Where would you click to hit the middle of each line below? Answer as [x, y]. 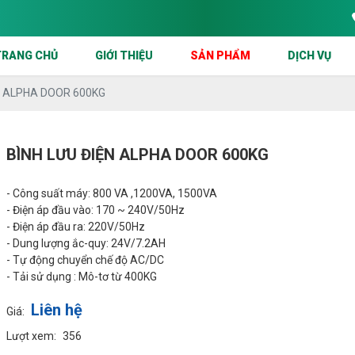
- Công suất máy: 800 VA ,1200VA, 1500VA [112, 193]
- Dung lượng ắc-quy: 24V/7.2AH [86, 243]
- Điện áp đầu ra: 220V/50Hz [76, 227]
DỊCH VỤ [310, 55]
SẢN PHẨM [221, 55]
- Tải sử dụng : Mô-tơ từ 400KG [82, 277]
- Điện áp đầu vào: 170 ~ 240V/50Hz [96, 210]
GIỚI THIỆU [124, 55]
